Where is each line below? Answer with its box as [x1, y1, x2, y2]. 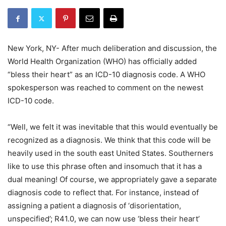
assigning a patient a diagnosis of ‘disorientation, [8, 201, 181, 210]
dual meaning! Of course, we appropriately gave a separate [8, 175, 217, 184]
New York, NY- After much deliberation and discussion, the [8, 43, 217, 53]
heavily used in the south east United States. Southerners [8, 148, 213, 158]
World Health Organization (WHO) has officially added [8, 56, 197, 66]
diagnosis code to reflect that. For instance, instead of [8, 188, 199, 197]
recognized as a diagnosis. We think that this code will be [8, 135, 211, 145]
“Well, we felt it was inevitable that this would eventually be [8, 122, 218, 132]
